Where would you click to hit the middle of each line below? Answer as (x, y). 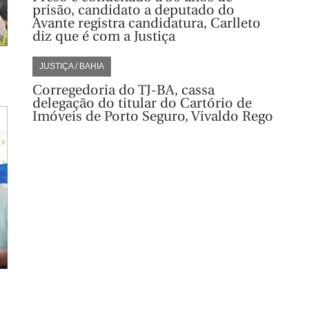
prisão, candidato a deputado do (133, 10)
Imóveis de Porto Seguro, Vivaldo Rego (152, 116)
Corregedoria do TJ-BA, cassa (123, 90)
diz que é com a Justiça (103, 36)
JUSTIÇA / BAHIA (71, 66)
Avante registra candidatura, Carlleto (146, 23)
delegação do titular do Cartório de (142, 103)
